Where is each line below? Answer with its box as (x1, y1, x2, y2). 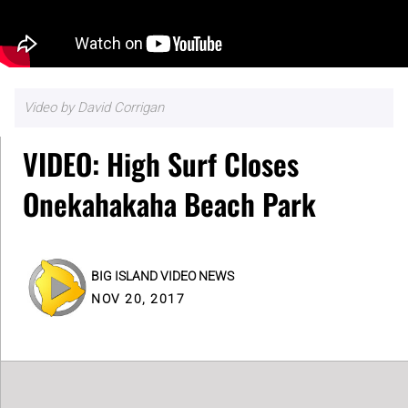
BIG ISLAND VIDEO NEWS (91, 268, 234, 283)
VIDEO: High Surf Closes (23, 141, 299, 185)
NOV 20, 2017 (91, 291, 185, 306)
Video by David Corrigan (23, 99, 164, 117)
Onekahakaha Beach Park (23, 181, 316, 225)
